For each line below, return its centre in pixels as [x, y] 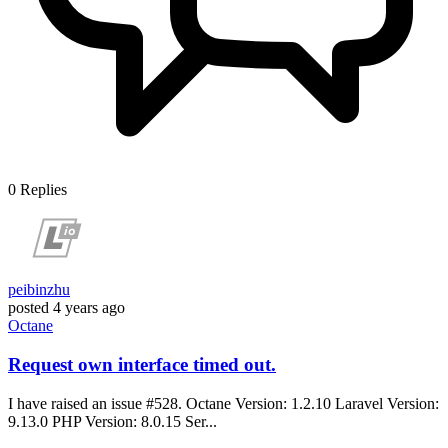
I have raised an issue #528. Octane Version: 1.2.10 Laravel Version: [223, 403]
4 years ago [89, 308]
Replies [43, 190]
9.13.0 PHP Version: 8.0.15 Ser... [112, 421]
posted [28, 308]
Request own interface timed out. [142, 365]
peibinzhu [39, 290]
